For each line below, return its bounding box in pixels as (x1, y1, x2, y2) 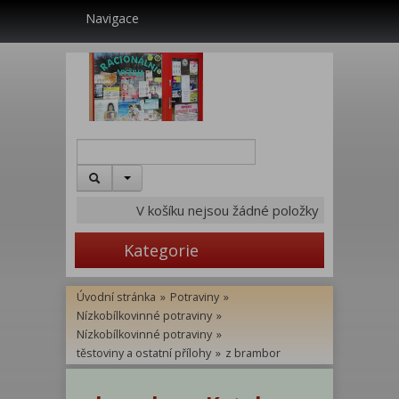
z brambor (225, 345, 281, 361)
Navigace (85, 10, 139, 27)
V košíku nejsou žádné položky (136, 200, 319, 219)
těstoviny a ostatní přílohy (77, 345, 211, 361)
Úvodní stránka (77, 289, 156, 305)
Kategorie (119, 239, 199, 261)
